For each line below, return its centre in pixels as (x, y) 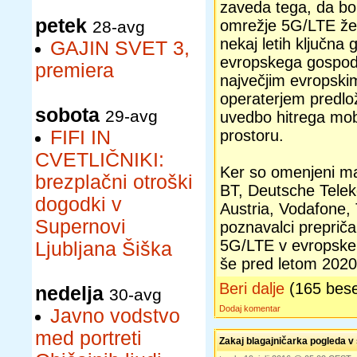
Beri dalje (252, 288)
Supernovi (80, 227)
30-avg (135, 294)
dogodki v (78, 204)
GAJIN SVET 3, (120, 48)
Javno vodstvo (115, 316)
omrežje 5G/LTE (278, 25)
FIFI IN (80, 137)
